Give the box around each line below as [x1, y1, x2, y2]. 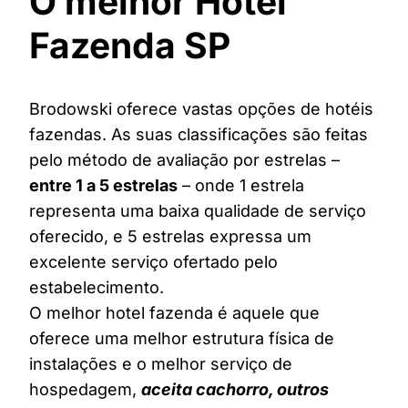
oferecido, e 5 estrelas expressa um [29, 227, 311, 247]
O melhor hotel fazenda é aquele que [29, 303, 320, 323]
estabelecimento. [29, 278, 164, 298]
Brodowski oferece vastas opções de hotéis [29, 99, 373, 119]
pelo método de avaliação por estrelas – [29, 150, 340, 170]
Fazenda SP [29, 23, 230, 66]
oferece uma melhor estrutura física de [29, 329, 334, 349]
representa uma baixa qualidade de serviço [29, 201, 366, 221]
